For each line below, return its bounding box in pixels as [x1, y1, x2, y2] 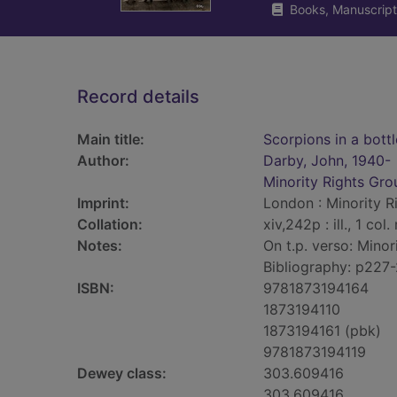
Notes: [77, 237, 122, 254]
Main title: [77, 130, 144, 148]
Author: [77, 152, 129, 169]
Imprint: [77, 194, 129, 212]
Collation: [77, 215, 143, 233]
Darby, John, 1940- [263, 152, 391, 169]
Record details [77, 86, 199, 107]
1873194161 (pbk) [263, 322, 381, 339]
